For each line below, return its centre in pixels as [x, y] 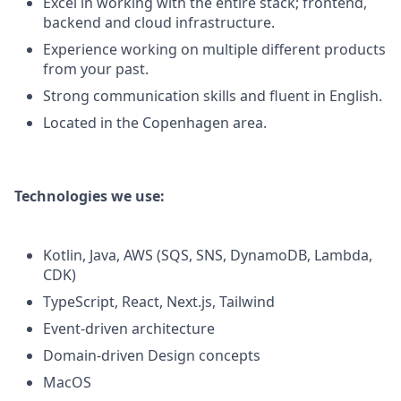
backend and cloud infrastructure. [159, 22]
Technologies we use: [90, 196]
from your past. [96, 69]
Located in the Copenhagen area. [155, 123]
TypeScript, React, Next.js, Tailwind [159, 302]
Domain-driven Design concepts [152, 355]
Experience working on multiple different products [214, 49]
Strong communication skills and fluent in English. [213, 96]
